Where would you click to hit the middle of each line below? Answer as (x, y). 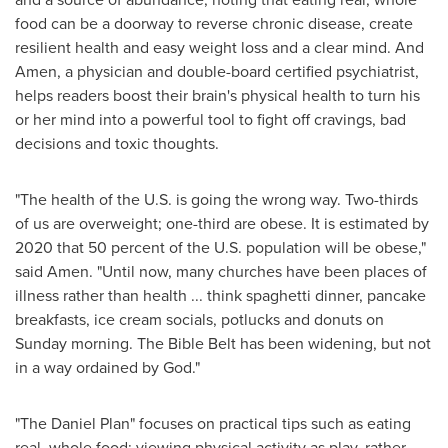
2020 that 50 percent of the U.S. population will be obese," (220, 247)
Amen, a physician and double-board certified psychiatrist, (217, 71)
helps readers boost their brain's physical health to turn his (217, 95)
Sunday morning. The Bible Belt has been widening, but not (223, 343)
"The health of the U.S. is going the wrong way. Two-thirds (216, 199)
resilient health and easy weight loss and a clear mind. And (219, 47)
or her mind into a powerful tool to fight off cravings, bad (210, 119)
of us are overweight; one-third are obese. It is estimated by (222, 223)
